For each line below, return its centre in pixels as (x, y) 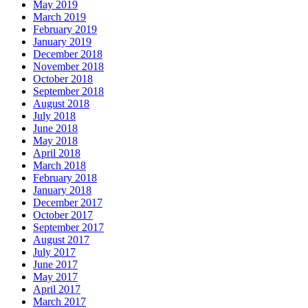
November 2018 (68, 67)
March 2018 (59, 166)
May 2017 (55, 277)
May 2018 (55, 141)
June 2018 (55, 129)
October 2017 (63, 215)
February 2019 (65, 30)
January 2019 (62, 42)
